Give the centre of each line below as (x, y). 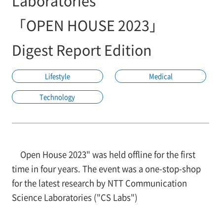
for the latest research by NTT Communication (99, 183)
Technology (57, 97)
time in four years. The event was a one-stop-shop (106, 168)
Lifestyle (57, 76)
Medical (161, 76)
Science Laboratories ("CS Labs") (74, 197)
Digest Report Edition (82, 49)
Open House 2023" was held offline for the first (108, 154)
